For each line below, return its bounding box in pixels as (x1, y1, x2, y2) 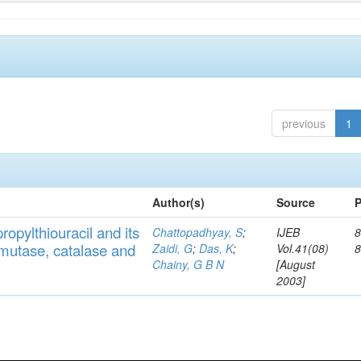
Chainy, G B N (152, 256, 225, 272)
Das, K (199, 240, 234, 256)
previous (281, 115, 326, 131)
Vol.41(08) (276, 240, 330, 256)
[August (276, 256, 316, 272)
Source (276, 194, 316, 210)
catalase (53, 239, 112, 260)
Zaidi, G (152, 240, 193, 256)
